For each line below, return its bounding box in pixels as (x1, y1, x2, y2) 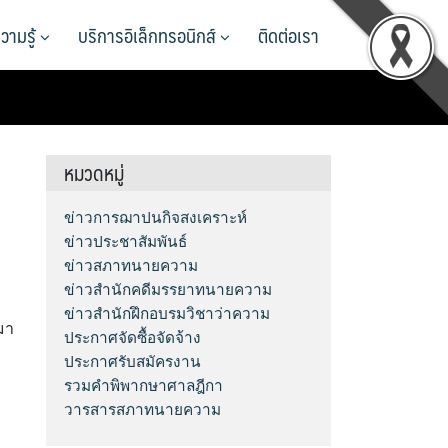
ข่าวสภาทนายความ (64, 257, 199, 274)
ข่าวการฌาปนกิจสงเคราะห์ (64, 209, 248, 226)
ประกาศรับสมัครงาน (64, 353, 202, 370)
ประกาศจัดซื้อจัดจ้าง (64, 329, 202, 346)
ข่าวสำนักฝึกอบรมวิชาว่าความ (64, 305, 271, 322)
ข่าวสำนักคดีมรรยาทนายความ (64, 281, 273, 298)
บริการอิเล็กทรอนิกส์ (78, 19, 220, 51)
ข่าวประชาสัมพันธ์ (64, 233, 188, 250)
